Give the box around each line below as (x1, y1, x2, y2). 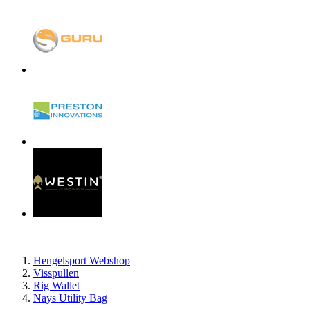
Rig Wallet (33, 280, 80, 291)
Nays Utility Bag (33, 292, 107, 304)
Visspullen (33, 267, 79, 279)
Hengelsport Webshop (33, 255, 130, 266)
